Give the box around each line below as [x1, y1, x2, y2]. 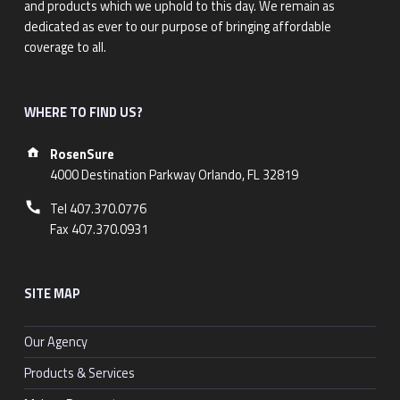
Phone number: [49, 188, 97, 211]
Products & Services [23, 362, 135, 383]
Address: [49, 134, 102, 156]
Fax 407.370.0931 [49, 219, 148, 239]
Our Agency [23, 331, 87, 352]
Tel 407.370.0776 [49, 198, 146, 219]
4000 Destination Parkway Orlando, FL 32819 [49, 165, 298, 186]
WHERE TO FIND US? [23, 103, 143, 123]
